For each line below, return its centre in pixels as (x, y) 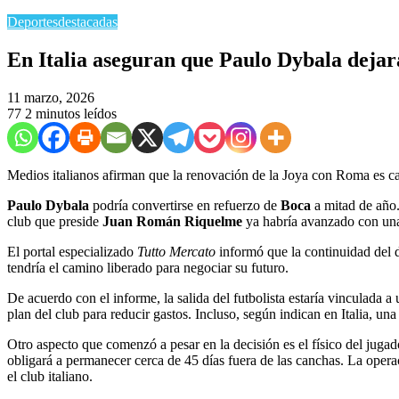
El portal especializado (72, 251)
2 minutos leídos (71, 113)
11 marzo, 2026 (51, 97)
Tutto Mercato (176, 251)
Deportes (33, 22)
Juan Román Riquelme (172, 221)
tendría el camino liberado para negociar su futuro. (148, 267)
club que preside (53, 221)
